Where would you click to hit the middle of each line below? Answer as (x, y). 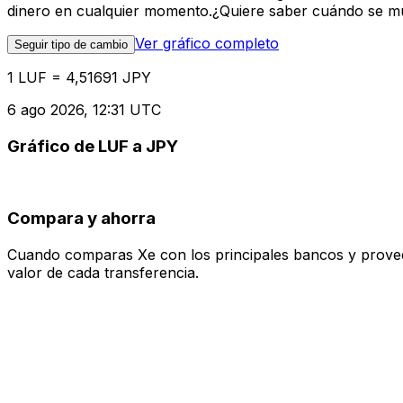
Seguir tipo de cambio (71, 45)
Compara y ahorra (81, 219)
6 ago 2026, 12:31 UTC (84, 110)
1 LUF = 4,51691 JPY (79, 78)
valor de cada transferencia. (103, 272)
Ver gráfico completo (207, 44)
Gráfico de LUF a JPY (93, 146)
